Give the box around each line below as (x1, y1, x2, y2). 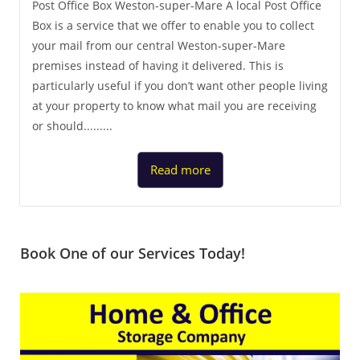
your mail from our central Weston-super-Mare (32, 38, 285, 54)
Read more (149, 162, 211, 178)
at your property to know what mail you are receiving (32, 98, 317, 114)
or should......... (32, 118, 112, 134)
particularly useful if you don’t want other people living (32, 78, 328, 94)
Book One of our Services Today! (20, 243, 245, 264)
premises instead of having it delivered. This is (32, 58, 284, 74)
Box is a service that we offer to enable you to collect (32, 18, 314, 34)
